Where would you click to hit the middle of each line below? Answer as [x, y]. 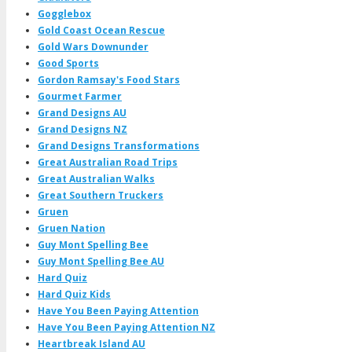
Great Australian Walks [96, 178]
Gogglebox [64, 13]
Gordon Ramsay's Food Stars [109, 79]
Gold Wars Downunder [93, 46]
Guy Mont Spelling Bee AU [101, 261]
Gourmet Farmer [80, 96]
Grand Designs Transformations [119, 145]
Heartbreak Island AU [92, 343]
